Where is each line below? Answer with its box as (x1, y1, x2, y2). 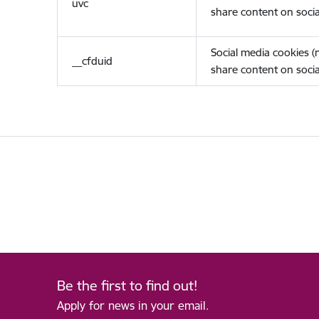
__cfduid (71, 54, 113, 68)
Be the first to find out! (56, 277, 197, 295)
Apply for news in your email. (56, 298, 209, 313)
